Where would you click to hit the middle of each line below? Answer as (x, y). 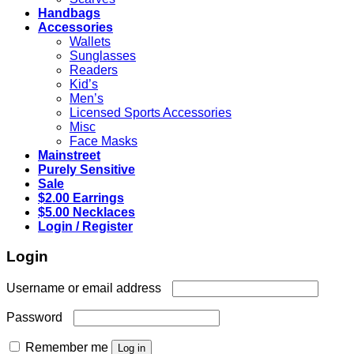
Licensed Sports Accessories (151, 112)
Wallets (90, 41)
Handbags (69, 13)
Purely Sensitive (87, 169)
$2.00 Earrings (81, 198)
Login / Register (85, 226)
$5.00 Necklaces (87, 212)
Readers (94, 70)
